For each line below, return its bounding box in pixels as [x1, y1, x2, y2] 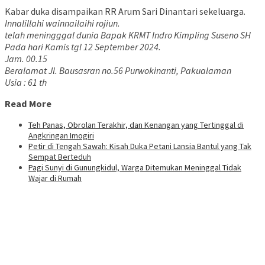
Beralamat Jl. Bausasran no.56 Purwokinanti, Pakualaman [5, 64, 231, 77]
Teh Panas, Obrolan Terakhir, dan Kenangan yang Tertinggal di [28, 119, 244, 130]
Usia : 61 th [5, 76, 47, 89]
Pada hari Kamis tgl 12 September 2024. [5, 41, 161, 53]
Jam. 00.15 [5, 53, 47, 65]
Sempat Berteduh [28, 151, 91, 162]
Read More [5, 98, 51, 110]
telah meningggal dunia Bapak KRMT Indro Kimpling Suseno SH [5, 29, 251, 41]
